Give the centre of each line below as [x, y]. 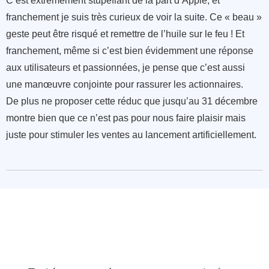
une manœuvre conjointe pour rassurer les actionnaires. [125, 85]
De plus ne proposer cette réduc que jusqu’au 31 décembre [132, 101]
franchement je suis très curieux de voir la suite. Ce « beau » [134, 17]
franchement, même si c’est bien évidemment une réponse [130, 51]
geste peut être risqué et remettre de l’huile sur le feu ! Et [125, 34]
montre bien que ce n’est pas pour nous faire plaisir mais [126, 118]
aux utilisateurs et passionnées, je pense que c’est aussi [125, 68]
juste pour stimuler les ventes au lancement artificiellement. [131, 135]
